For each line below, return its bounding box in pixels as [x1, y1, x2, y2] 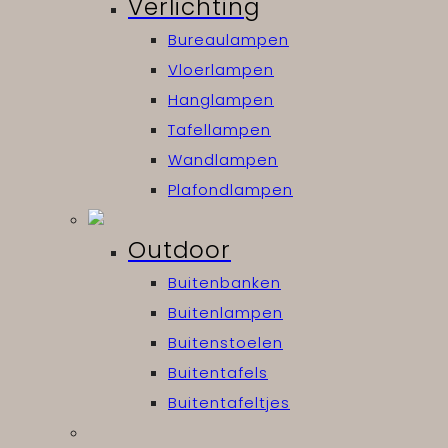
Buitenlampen [168, 302, 283, 324]
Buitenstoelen [168, 332, 283, 354]
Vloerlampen [168, 59, 274, 81]
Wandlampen [168, 149, 278, 171]
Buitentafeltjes [168, 392, 290, 414]
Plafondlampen [168, 179, 293, 201]
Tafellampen [168, 119, 271, 141]
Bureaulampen [168, 29, 289, 51]
